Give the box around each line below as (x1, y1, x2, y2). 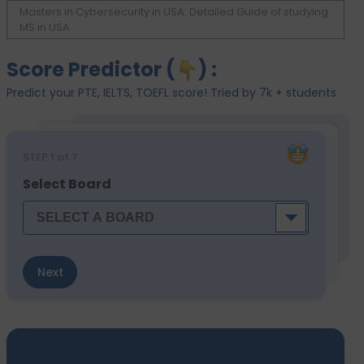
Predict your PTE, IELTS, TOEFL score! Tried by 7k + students (6, 84, 336, 101)
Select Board (23, 175, 111, 193)
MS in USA (19, 19, 70, 35)
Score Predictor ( (6, 56, 175, 83)
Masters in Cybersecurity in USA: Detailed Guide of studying (19, 4, 328, 19)
